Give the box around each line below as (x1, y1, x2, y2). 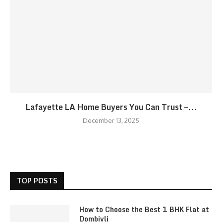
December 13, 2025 (83, 116, 139, 124)
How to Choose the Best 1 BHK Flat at (79, 204, 209, 215)
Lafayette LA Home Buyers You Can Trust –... (25, 101, 197, 113)
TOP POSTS (17, 175, 57, 186)
